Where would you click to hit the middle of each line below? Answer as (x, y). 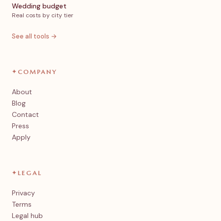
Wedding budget (39, 6)
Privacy (23, 193)
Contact (25, 115)
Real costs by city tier (43, 16)
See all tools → (34, 37)
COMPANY (37, 72)
